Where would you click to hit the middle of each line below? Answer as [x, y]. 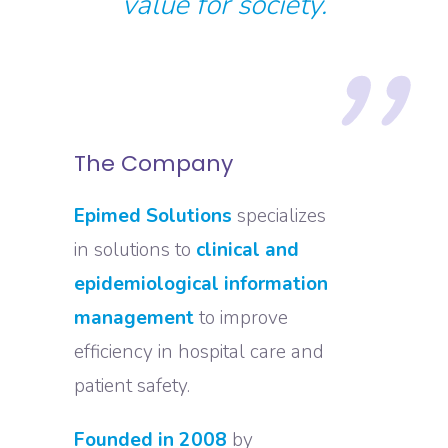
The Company [153, 163]
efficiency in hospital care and [199, 351]
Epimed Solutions [155, 215]
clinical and [247, 249]
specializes [281, 215]
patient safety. [132, 385]
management [136, 317]
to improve [243, 317]
